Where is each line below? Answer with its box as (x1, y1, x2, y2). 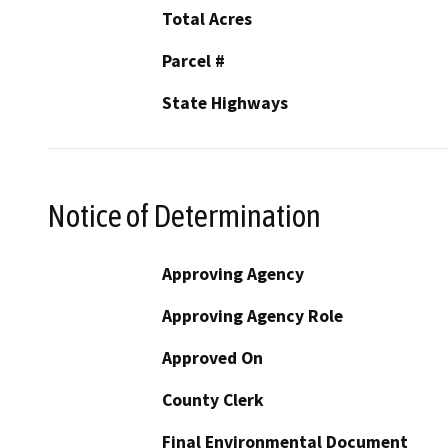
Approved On (162, 346, 263, 369)
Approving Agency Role (162, 304, 343, 327)
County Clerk (162, 388, 264, 411)
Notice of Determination (47, 197, 321, 234)
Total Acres (162, 8, 252, 31)
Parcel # (162, 50, 225, 73)
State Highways (162, 92, 288, 115)
